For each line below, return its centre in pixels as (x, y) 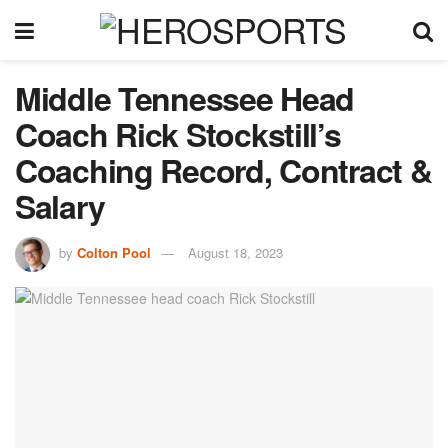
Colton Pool (114, 252)
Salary (60, 206)
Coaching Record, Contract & (223, 170)
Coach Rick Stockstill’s (178, 134)
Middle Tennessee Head (185, 98)
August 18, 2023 (235, 252)
